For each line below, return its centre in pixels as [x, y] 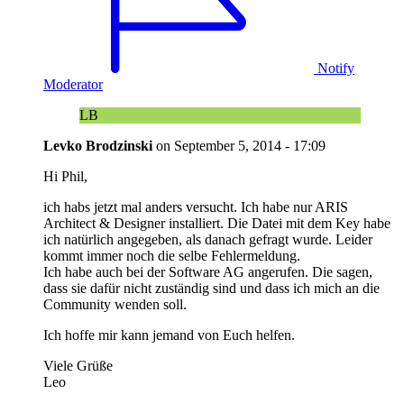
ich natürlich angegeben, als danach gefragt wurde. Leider [208, 239]
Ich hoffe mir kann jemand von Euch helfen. [169, 335]
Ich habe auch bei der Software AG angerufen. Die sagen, [208, 271]
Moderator [73, 84]
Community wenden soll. [115, 304]
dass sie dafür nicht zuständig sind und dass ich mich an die [211, 288]
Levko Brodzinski [100, 145]
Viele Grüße [78, 365]
